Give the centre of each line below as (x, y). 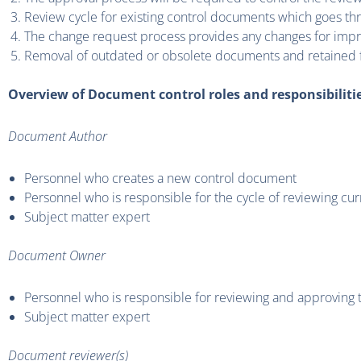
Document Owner (57, 256)
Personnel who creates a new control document (160, 178)
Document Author (58, 137)
